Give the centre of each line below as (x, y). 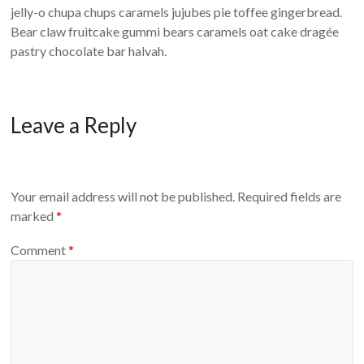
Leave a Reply (74, 125)
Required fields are (290, 197)
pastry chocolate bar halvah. (89, 51)
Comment (40, 249)
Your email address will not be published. (123, 197)
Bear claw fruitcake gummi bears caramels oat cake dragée (175, 31)
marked (34, 216)
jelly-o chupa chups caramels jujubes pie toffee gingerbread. (177, 12)
